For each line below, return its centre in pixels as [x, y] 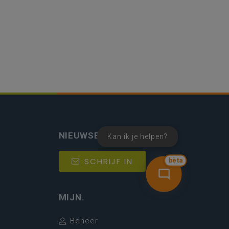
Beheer [84, 221]
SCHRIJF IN [108, 161]
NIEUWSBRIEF [89, 135]
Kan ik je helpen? [138, 136]
